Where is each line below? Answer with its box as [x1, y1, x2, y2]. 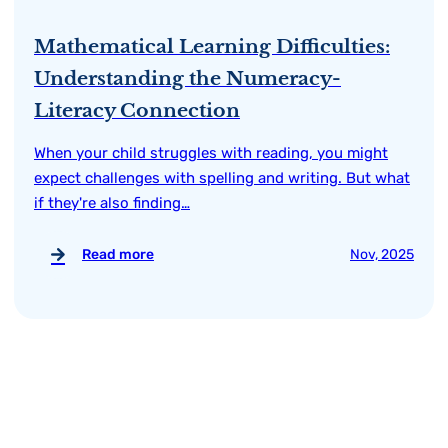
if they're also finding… [34, 193, 190, 212]
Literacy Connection [34, 97, 240, 122]
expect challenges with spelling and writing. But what [34, 168, 410, 187]
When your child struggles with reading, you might [34, 143, 388, 162]
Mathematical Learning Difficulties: [34, 33, 390, 58]
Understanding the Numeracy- [34, 65, 341, 90]
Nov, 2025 [350, 246, 414, 264]
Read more [82, 246, 154, 264]
